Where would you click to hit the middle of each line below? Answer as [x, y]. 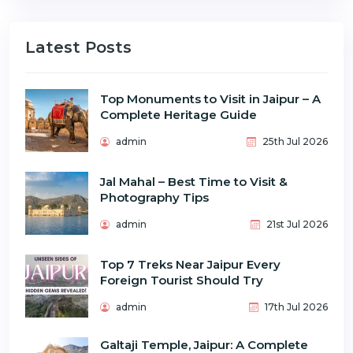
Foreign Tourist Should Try [182, 281]
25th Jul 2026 [294, 142]
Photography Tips [154, 198]
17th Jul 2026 [295, 307]
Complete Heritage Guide [178, 115]
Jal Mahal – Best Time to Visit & [194, 182]
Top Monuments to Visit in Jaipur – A [210, 99]
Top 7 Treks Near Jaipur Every [190, 265]
